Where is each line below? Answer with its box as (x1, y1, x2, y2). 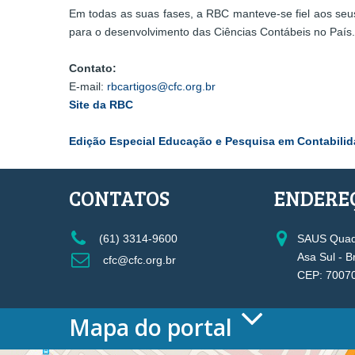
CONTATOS (69, 183, 170, 212)
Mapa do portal (69, 311, 232, 342)
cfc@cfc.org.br (100, 254, 176, 267)
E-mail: (69, 80, 107, 94)
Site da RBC (69, 98, 133, 112)
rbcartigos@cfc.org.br (107, 80, 216, 94)
